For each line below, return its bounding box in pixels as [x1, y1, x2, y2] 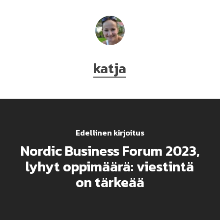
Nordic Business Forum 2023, [20, 140, 199, 161]
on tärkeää [75, 171, 144, 192]
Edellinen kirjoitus [75, 126, 144, 138]
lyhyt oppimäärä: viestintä [26, 156, 194, 177]
